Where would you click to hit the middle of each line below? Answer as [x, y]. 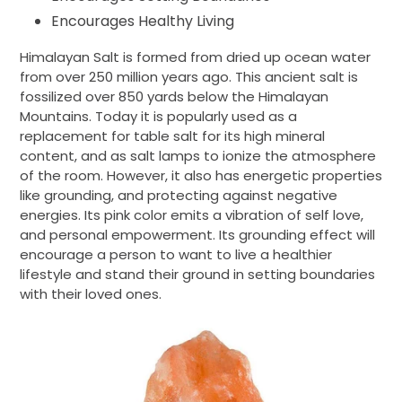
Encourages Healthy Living [144, 21]
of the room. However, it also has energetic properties [201, 176]
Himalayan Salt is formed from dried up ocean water [195, 57]
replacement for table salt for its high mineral [172, 136]
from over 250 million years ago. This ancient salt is [189, 77]
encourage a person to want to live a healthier [176, 255]
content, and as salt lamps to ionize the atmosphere [198, 156]
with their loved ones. [92, 294]
